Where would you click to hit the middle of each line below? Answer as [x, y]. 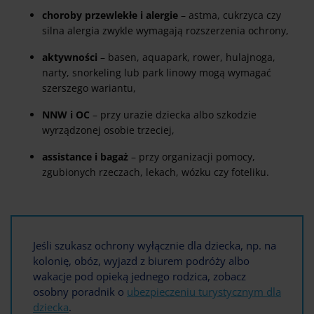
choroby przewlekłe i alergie [110, 15]
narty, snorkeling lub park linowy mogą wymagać [157, 73]
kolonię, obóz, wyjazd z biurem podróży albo [141, 261]
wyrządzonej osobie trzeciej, [108, 130]
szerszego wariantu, [89, 88]
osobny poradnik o [80, 292]
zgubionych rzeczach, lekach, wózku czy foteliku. [156, 172]
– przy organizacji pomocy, [192, 157]
